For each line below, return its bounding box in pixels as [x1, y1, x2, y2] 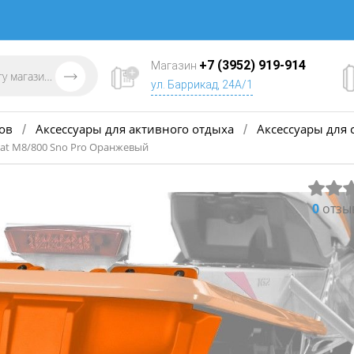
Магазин [151, 59, 199, 72]
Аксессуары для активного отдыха [36, 120, 234, 137]
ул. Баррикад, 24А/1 [151, 78, 253, 91]
